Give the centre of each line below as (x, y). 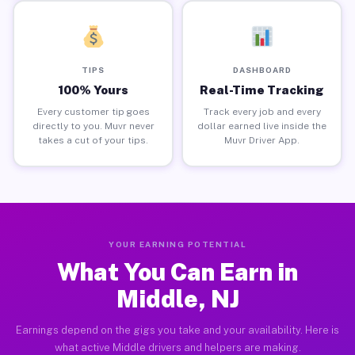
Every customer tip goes (93, 111)
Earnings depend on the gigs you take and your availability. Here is (177, 330)
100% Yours (93, 90)
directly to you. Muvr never (93, 126)
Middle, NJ (177, 299)
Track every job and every (262, 111)
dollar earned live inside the (262, 126)
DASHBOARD (262, 69)
